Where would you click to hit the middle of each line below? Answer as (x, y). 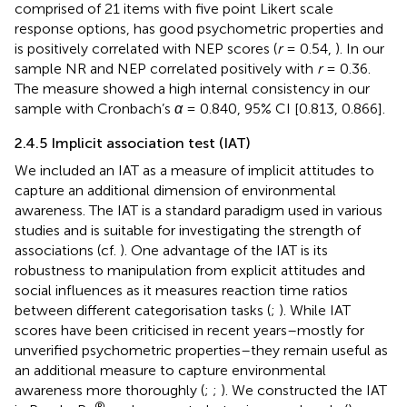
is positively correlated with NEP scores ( (146, 48)
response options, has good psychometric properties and (199, 28)
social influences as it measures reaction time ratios (181, 290)
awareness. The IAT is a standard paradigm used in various (199, 210)
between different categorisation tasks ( (143, 310)
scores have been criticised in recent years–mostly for (189, 330)
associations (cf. (67, 250)
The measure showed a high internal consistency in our (192, 88)
